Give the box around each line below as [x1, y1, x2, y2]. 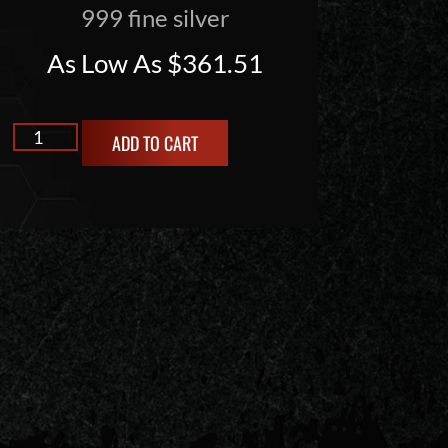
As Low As [47, 47, 168, 80]
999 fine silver [80, 3, 230, 33]
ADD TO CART [112, 129, 198, 156]
